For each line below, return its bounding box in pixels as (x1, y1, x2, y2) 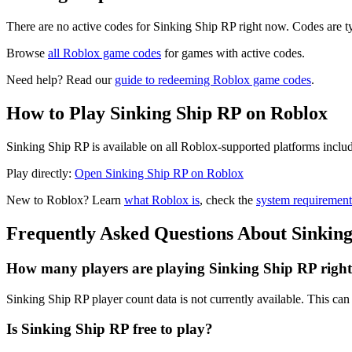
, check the (200, 193, 256, 207)
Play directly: (6, 167, 75, 181)
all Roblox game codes (48, 46, 161, 60)
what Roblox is (124, 193, 200, 207)
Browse (6, 46, 48, 60)
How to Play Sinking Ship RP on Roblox (6, 103, 328, 124)
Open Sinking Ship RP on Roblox (75, 167, 244, 181)
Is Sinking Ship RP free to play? (6, 321, 213, 338)
